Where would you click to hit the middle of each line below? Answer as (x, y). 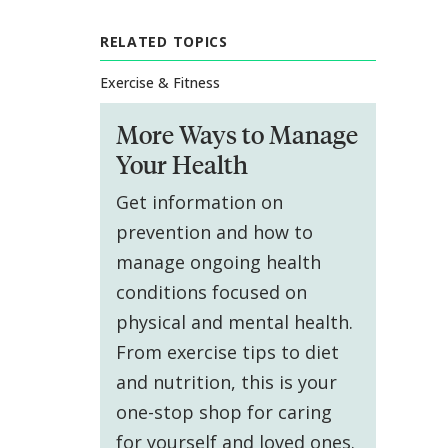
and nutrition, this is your (226, 382)
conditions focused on (211, 292)
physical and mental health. (234, 322)
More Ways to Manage (236, 134)
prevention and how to (214, 232)
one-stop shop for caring (223, 412)
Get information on (199, 202)
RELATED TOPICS (163, 42)
